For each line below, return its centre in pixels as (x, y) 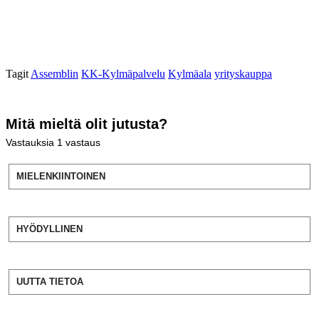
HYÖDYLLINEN (49, 229)
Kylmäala (190, 73)
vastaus (83, 142)
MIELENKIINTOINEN (61, 176)
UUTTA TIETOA (50, 281)
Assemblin (54, 73)
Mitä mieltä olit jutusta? (87, 124)
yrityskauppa (243, 73)
